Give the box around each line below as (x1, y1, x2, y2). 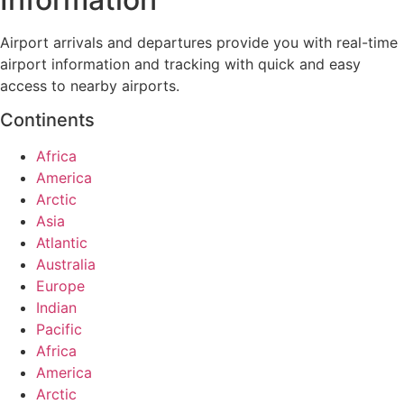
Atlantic (36, 234, 87, 252)
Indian (36, 298, 77, 317)
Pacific (36, 320, 82, 339)
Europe (36, 277, 85, 296)
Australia (36, 255, 96, 274)
